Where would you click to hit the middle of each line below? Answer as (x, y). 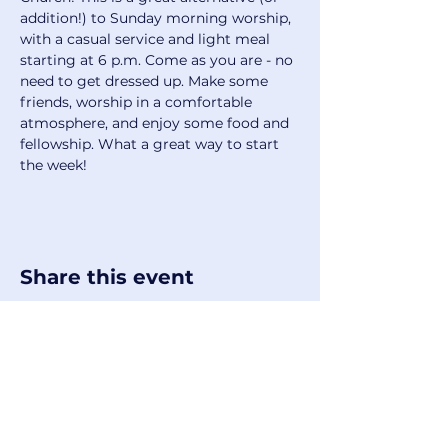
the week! (53, 165)
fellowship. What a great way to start (151, 144)
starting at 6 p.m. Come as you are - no (158, 60)
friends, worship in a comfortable (138, 102)
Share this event (107, 277)
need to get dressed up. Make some (146, 81)
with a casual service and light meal (147, 39)
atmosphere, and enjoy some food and (156, 123)
